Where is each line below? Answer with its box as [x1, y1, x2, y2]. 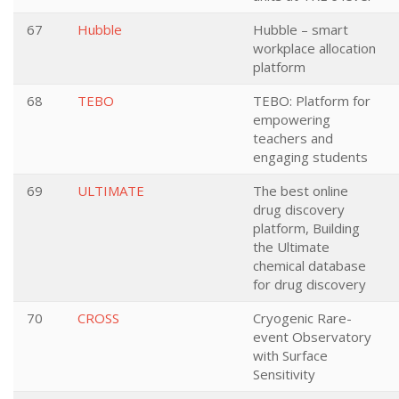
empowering [253, 110, 330, 128]
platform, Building [253, 219, 360, 237]
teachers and [253, 129, 333, 147]
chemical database [253, 256, 366, 274]
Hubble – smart [253, 20, 348, 38]
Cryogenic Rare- [253, 309, 352, 327]
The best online [253, 182, 348, 199]
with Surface [253, 346, 328, 364]
